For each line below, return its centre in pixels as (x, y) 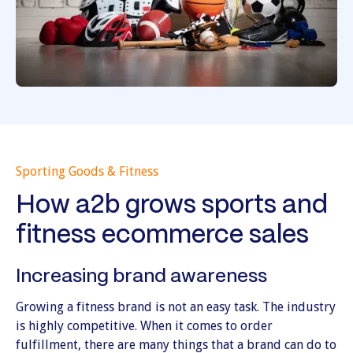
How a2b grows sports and (172, 205)
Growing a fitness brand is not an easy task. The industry (176, 307)
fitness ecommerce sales (162, 235)
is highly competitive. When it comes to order (144, 325)
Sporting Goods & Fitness (87, 171)
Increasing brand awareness (141, 277)
